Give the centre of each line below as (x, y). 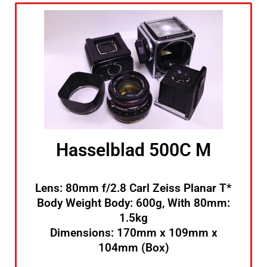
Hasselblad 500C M (133, 150)
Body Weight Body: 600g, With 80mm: (133, 203)
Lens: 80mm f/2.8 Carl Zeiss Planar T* (133, 188)
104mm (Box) (133, 248)
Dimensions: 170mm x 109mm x (133, 233)
